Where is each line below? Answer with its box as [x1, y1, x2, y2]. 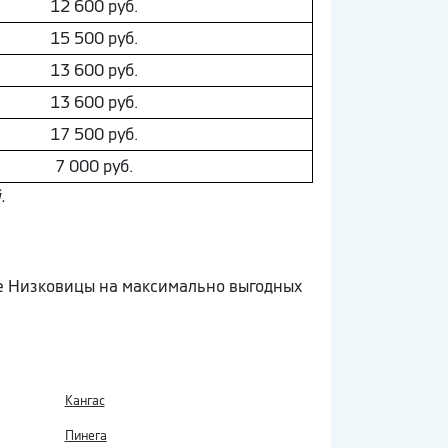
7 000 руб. [54, 154, 133, 177]
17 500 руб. [49, 122, 138, 145]
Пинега [64, 426, 107, 444]
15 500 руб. [49, 26, 138, 49]
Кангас [64, 391, 105, 409]
